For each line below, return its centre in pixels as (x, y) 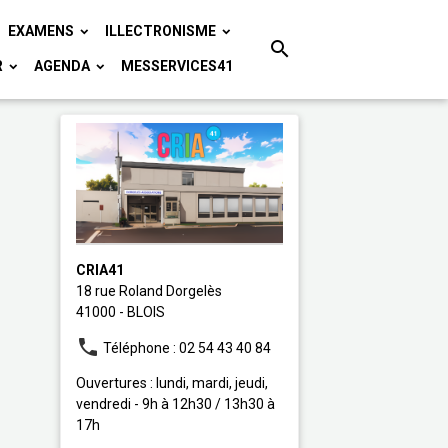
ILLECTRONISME (161, 31)
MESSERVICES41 (176, 66)
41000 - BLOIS (120, 311)
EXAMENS (42, 31)
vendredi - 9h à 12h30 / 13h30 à (175, 403)
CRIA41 (99, 269)
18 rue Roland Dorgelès (148, 290)
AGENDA (63, 66)
